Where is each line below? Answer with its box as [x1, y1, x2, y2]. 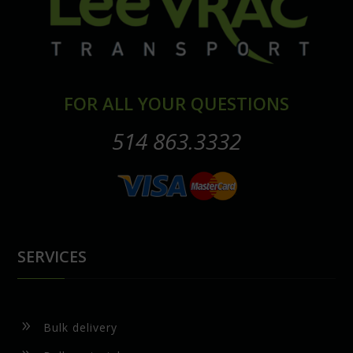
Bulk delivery [43, 320, 117, 336]
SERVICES [17, 246, 87, 268]
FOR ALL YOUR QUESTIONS [64, 91, 289, 116]
